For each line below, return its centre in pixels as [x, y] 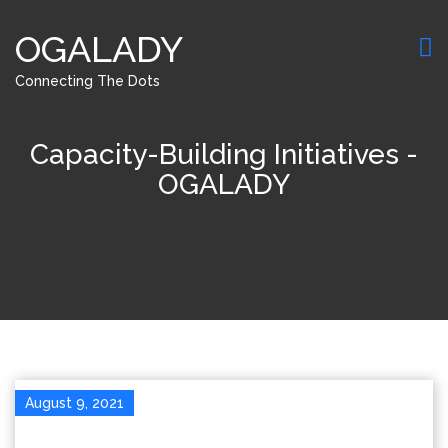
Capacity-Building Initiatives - [224, 154]
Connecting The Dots [87, 81]
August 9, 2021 [74, 403]
